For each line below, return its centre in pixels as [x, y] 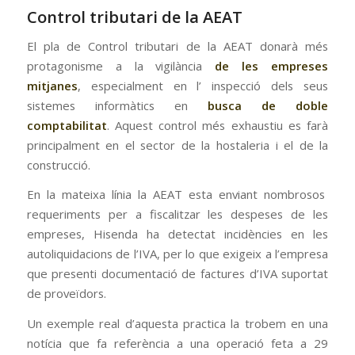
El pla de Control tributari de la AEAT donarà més [177, 46]
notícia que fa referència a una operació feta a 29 [177, 343]
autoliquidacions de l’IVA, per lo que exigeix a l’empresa [177, 254]
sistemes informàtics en [117, 105]
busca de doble [268, 105]
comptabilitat [67, 125]
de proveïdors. [66, 294]
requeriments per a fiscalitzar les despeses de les [177, 214]
